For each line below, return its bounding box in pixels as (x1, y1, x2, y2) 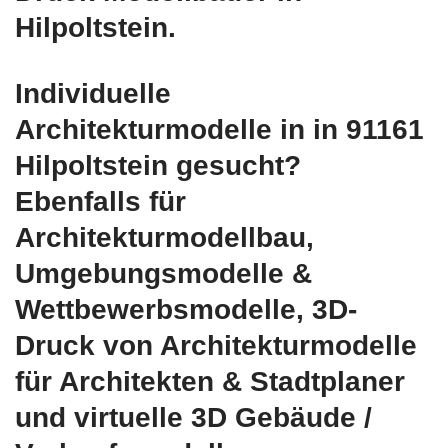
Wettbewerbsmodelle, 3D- (15, 294, 357, 326)
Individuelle (15, 78, 171, 110)
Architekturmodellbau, (15, 222, 314, 254)
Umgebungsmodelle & (15, 258, 312, 290)
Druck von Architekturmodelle (15, 330, 417, 362)
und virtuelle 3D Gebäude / (15, 402, 372, 434)
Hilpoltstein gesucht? (15, 150, 301, 182)
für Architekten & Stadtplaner (15, 366, 405, 398)
